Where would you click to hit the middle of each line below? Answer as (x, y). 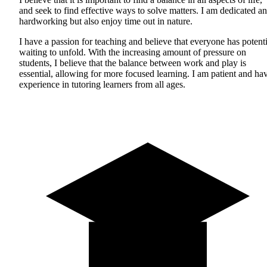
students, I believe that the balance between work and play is (133, 63)
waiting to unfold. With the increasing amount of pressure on (133, 52)
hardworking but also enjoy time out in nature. (106, 21)
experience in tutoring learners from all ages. (102, 84)
